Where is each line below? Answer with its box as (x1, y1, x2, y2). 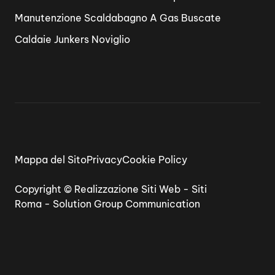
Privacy (87, 153, 122, 166)
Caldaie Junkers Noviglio (15, 33, 130, 45)
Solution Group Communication (53, 197, 200, 210)
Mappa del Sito (15, 153, 87, 166)
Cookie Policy (122, 153, 187, 166)
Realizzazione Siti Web (74, 182, 180, 195)
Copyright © (15, 182, 74, 195)
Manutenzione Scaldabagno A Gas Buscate (15, 11, 221, 24)
